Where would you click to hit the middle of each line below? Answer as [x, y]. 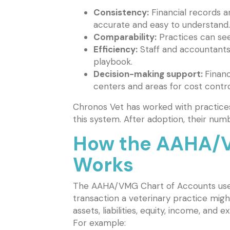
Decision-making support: [149, 74]
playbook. [113, 62]
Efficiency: [116, 50]
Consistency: [121, 13]
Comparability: [125, 37]
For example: [99, 223]
